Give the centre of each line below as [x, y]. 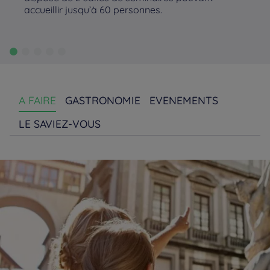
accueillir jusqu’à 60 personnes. [93, 10]
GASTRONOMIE [103, 100]
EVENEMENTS [184, 100]
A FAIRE [37, 100]
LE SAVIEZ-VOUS [60, 124]
